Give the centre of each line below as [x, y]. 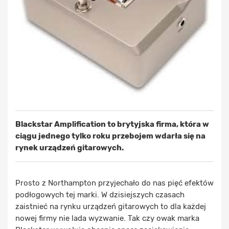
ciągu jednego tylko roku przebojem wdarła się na [110, 136]
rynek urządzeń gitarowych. [70, 147]
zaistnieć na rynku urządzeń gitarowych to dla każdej [111, 206]
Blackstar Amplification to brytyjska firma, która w [112, 124]
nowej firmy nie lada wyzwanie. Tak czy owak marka [107, 218]
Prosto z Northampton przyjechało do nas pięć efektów [114, 183]
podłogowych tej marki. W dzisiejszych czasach [100, 194]
